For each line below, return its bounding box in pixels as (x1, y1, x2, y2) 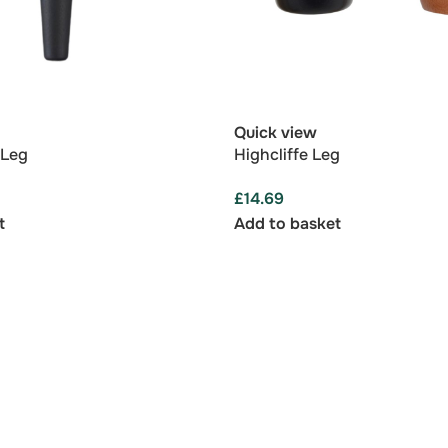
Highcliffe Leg (234, 144, 340, 166)
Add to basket (234, 213, 341, 235)
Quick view (234, 121, 317, 143)
